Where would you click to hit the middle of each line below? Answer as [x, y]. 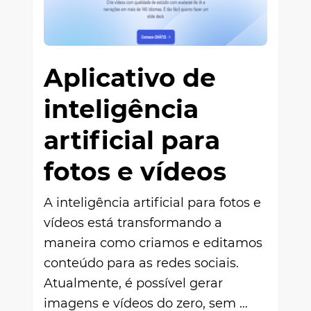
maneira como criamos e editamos [153, 243]
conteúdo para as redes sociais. [141, 263]
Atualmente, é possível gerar [133, 283]
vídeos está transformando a [133, 222]
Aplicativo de [130, 77]
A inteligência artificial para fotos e [152, 202]
